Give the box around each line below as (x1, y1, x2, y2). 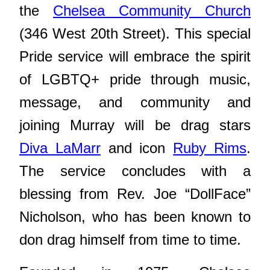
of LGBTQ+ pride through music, (19, 71, 251, 87)
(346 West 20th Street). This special (19, 25, 251, 42)
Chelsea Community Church (53, 2, 251, 19)
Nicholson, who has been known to (19, 208, 251, 225)
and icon (100, 139, 174, 156)
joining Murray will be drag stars (19, 116, 251, 133)
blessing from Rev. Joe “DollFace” (19, 185, 251, 202)
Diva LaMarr (19, 139, 101, 156)
